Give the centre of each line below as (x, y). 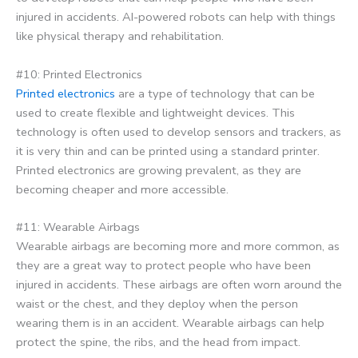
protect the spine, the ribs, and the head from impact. (158, 342)
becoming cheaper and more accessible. (122, 189)
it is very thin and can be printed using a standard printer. (168, 151)
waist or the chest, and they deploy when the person (157, 304)
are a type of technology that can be (215, 93)
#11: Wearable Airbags (78, 227)
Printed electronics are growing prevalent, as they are (159, 170)
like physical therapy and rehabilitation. (120, 36)
